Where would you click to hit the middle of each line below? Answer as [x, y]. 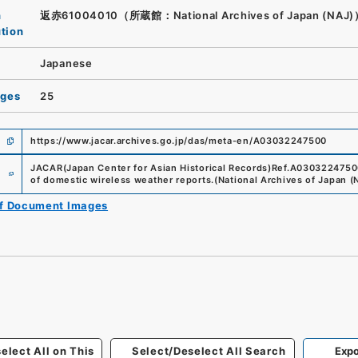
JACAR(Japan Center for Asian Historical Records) [151, 167]
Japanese [66, 64]
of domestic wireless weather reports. [122, 179]
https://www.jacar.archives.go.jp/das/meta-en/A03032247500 [179, 141]
